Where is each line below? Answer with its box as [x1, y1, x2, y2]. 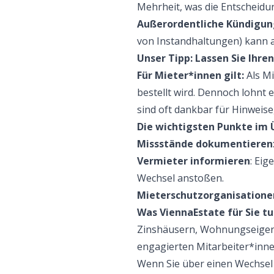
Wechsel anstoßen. [137, 171, 224, 185]
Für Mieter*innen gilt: [137, 68, 244, 82]
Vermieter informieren [137, 154, 250, 168]
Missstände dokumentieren [137, 137, 273, 150]
